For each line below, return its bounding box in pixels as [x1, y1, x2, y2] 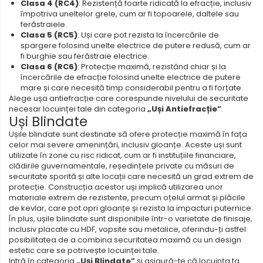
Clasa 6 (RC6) [21, 60, 77, 72]
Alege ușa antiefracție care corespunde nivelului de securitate [9, 92, 248, 104]
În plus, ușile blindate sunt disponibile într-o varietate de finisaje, [9, 213, 252, 224]
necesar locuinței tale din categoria [9, 103, 147, 114]
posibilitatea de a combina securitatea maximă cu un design [9, 234, 241, 245]
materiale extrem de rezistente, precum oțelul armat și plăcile [9, 191, 245, 203]
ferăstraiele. [21, 18, 67, 30]
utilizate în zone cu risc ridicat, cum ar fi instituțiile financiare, [9, 149, 236, 161]
